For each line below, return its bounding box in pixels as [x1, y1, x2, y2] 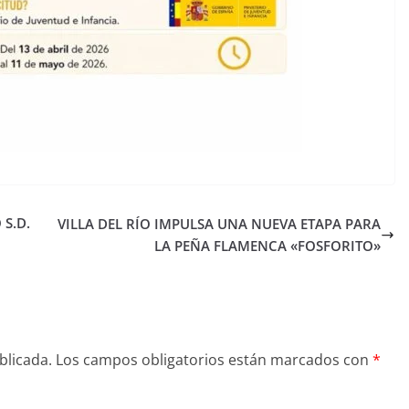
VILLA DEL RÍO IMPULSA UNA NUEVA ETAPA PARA [58, 215, 382, 234]
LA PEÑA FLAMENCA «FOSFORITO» [154, 236, 382, 256]
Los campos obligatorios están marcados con [56, 350, 372, 371]
